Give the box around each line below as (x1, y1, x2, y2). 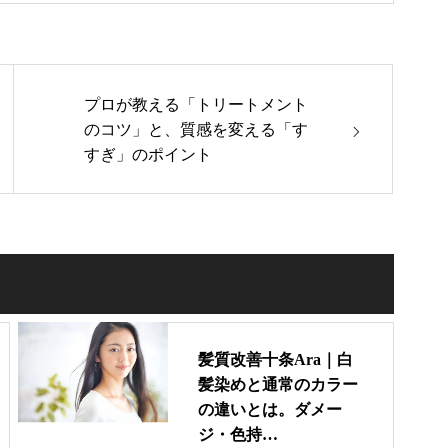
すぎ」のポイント (84, 145, 212, 163)
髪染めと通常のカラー (198, 376, 358, 393)
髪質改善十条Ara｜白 (198, 351, 353, 368)
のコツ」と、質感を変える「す (84, 120, 308, 138)
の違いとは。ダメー (198, 401, 342, 418)
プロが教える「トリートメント (84, 95, 308, 113)
